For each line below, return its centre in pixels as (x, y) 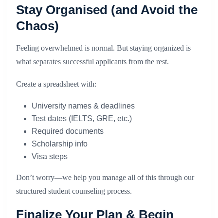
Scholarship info (60, 144)
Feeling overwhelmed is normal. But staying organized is (103, 48)
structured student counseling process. (74, 191)
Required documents (68, 131)
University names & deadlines (83, 106)
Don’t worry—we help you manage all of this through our (105, 178)
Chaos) (37, 26)
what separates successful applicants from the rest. (92, 62)
